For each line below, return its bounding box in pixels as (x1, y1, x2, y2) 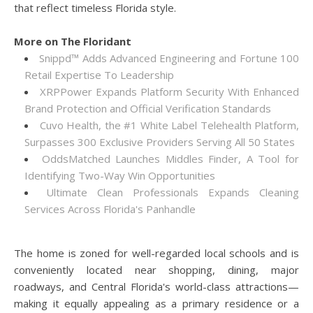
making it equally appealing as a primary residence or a (14, 296, 299, 310)
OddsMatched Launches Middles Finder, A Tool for (41, 152, 300, 166)
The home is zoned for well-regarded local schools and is (14, 246, 299, 260)
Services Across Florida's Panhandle (24, 202, 196, 216)
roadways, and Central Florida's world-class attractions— (14, 279, 299, 293)
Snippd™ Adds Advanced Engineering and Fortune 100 (39, 51, 300, 65)
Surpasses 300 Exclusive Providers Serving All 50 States (24, 135, 295, 149)
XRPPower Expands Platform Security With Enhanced (40, 85, 299, 99)
